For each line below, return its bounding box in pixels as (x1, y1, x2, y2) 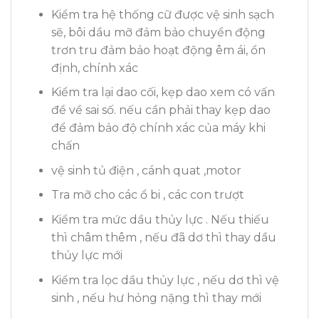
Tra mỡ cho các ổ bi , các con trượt (51, 188, 244, 202)
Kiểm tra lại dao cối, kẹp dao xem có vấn (51, 85, 275, 100)
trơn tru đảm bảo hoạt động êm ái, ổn (51, 43, 266, 57)
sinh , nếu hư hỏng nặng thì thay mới (51, 291, 261, 305)
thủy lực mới (51, 249, 122, 263)
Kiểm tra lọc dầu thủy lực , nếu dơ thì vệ (51, 273, 279, 287)
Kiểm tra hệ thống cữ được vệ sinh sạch (51, 7, 274, 21)
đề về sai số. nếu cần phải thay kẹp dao (51, 103, 271, 117)
